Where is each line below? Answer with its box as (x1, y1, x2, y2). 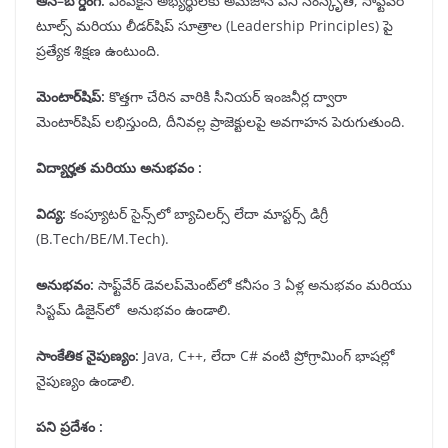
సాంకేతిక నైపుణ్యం (36, 346, 135, 366)
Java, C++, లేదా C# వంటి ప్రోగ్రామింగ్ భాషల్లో (139, 346, 394, 366)
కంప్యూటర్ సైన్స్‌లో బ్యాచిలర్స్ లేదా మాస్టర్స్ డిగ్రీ (66, 204, 328, 224)
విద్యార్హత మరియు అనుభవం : (36, 158, 202, 178)
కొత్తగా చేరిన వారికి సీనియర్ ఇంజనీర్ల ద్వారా (105, 87, 347, 107)
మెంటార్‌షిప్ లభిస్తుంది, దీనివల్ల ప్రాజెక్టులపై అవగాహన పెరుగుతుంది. (36, 112, 405, 132)
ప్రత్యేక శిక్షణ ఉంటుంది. (36, 41, 160, 61)
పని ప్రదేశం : (36, 417, 103, 437)
